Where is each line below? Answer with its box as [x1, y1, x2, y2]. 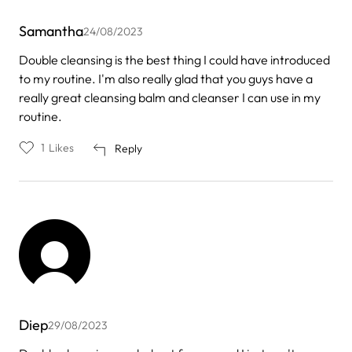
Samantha [19, 21, 83, 40]
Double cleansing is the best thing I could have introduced [19, 51, 330, 68]
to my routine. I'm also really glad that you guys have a [19, 70, 313, 86]
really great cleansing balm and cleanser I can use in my [19, 89, 321, 105]
